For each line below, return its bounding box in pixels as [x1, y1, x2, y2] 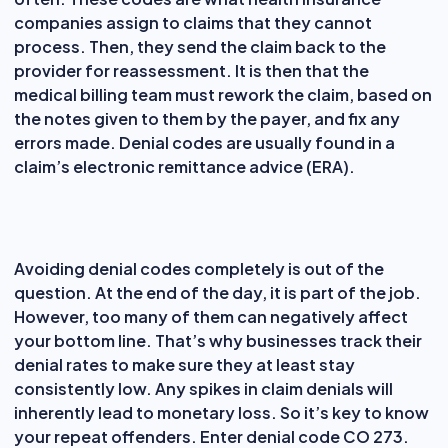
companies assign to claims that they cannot [14, 11, 372, 33]
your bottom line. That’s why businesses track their [14, 329, 422, 351]
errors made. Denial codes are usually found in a [14, 131, 395, 153]
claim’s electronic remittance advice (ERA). [14, 155, 355, 177]
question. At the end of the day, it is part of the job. [14, 281, 421, 303]
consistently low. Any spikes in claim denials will [14, 377, 393, 399]
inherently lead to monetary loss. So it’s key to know [14, 401, 429, 423]
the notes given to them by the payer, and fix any [14, 107, 400, 129]
